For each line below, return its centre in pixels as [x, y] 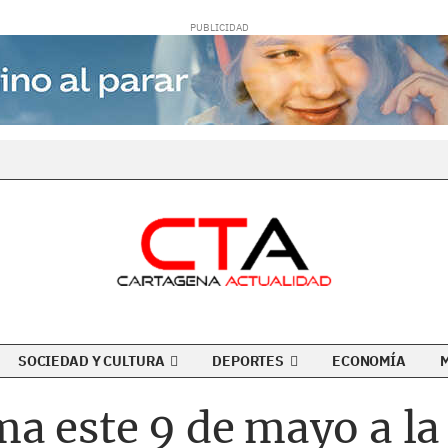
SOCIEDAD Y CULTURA [92, 361]
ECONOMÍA [369, 361]
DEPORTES [249, 361]
